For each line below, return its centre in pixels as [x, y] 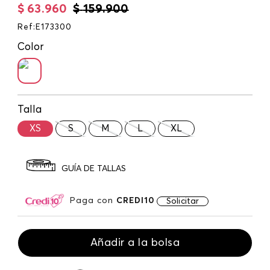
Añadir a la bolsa [135, 243]
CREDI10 [136, 200]
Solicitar [183, 201]
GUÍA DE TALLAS [94, 169]
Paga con [93, 200]
